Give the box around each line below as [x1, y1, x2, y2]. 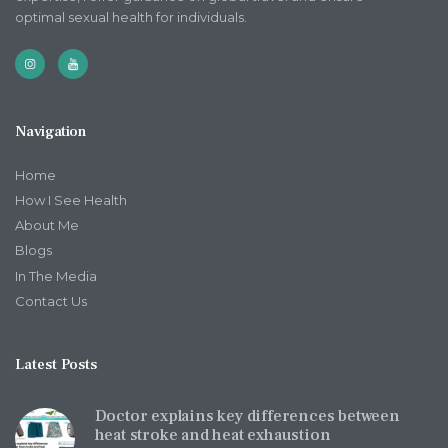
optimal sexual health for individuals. [15, 8, 247, 25]
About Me [15, 217, 79, 234]
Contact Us [15, 292, 87, 309]
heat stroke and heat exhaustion [94, 424, 331, 446]
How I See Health [15, 192, 127, 209]
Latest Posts [15, 354, 97, 374]
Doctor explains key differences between [94, 405, 400, 427]
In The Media [15, 267, 97, 284]
